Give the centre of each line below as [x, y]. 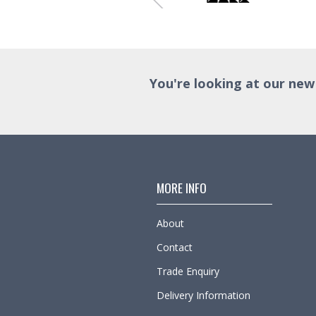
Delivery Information [203, 295]
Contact [175, 247]
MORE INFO [182, 187]
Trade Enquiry [188, 271]
